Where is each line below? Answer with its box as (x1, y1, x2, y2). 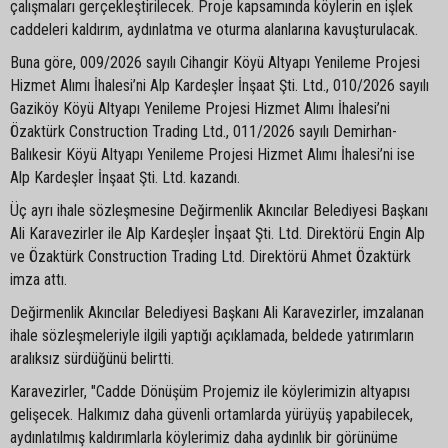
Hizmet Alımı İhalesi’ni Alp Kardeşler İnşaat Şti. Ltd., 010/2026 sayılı (10, 75, 429, 95)
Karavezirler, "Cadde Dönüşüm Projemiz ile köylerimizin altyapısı (10, 381, 410, 401)
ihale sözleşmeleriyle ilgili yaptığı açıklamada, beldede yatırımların (10, 325, 414, 345)
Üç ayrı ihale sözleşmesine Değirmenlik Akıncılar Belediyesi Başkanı (10, 200, 428, 220)
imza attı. (10, 269, 67, 289)
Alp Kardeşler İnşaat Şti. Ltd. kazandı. (10, 167, 240, 187)
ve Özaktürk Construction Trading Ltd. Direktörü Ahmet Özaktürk (10, 246, 411, 266)
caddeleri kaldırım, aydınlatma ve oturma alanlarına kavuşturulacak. (10, 19, 418, 39)
